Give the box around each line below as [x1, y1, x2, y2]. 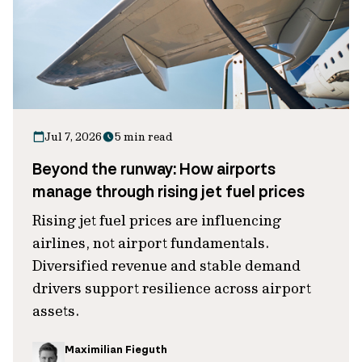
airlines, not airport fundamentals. [32, 234, 269, 252]
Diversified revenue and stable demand [32, 256, 301, 275]
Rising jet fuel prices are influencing [32, 211, 281, 229]
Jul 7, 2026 [45, 129, 102, 144]
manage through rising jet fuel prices [32, 181, 305, 202]
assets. [32, 301, 79, 320]
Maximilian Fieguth [65, 343, 167, 356]
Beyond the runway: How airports [32, 158, 276, 179]
